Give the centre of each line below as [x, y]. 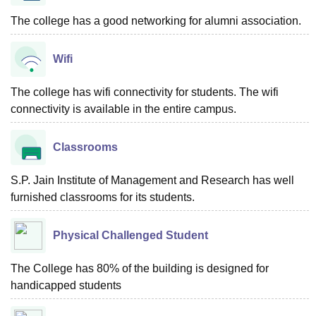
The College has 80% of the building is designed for [140, 268]
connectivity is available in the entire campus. [123, 109]
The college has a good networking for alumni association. [156, 20]
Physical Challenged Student [130, 235]
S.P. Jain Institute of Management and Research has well [152, 180]
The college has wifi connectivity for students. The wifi [145, 92]
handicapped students [66, 285]
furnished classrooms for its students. [105, 197]
